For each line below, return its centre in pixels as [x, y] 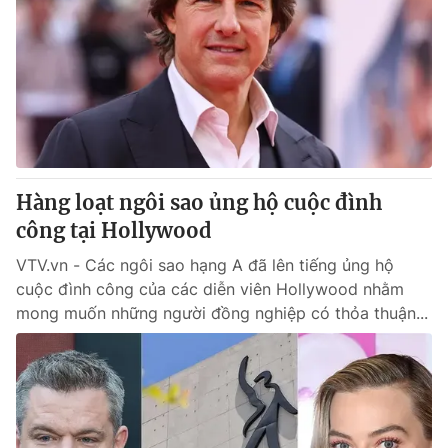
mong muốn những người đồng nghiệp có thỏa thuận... [222, 313]
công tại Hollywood [114, 230]
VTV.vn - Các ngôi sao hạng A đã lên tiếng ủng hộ [205, 265]
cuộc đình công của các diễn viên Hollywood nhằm [210, 289]
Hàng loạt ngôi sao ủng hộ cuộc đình [199, 202]
